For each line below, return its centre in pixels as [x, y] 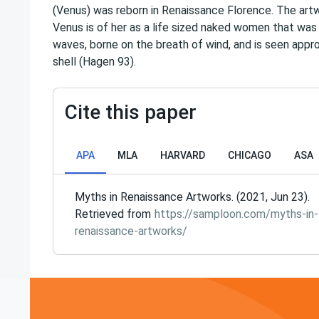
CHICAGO [250, 155]
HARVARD [183, 155]
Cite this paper [131, 112]
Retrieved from [114, 214]
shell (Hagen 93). [94, 62]
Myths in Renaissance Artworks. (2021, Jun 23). [192, 197]
